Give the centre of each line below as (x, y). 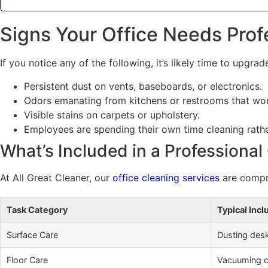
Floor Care (27, 260)
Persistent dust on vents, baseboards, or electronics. (143, 86)
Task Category (37, 209)
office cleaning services (166, 177)
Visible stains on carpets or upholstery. (112, 115)
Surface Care (32, 234)
